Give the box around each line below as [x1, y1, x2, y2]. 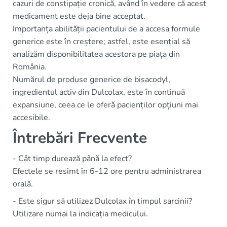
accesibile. [13, 112, 50, 124]
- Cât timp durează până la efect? [13, 153, 132, 165]
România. [13, 61, 47, 73]
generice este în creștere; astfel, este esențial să [13, 36, 190, 48]
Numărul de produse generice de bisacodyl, [13, 74, 170, 86]
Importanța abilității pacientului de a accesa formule [13, 23, 200, 35]
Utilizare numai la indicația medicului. [13, 208, 148, 220]
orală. [13, 178, 33, 190]
